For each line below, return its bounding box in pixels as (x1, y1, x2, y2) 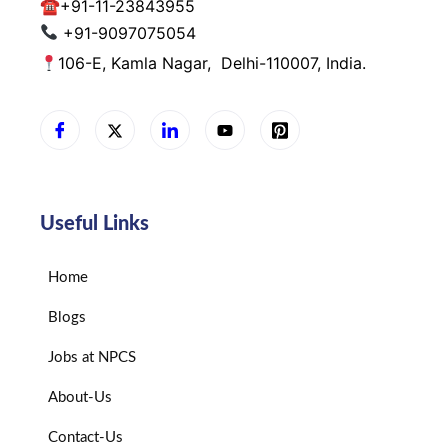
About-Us (48, 389, 112, 405)
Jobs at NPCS (48, 349, 136, 365)
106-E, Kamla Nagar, (58, 52, 222, 73)
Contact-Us (48, 429, 123, 445)
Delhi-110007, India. (221, 52, 367, 73)
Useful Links (40, 213, 149, 234)
